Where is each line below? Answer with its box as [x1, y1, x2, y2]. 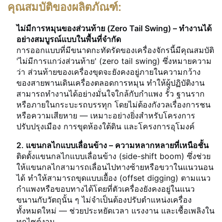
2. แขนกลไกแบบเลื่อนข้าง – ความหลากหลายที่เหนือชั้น [16, 140, 209, 150]
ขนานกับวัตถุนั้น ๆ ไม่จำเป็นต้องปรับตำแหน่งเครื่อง [16, 194, 192, 205]
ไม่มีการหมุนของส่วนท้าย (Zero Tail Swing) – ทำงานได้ [16, 23, 212, 33]
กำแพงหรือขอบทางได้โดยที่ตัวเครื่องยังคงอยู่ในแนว [16, 183, 195, 194]
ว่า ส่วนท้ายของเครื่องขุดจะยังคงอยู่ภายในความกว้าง [16, 66, 201, 77]
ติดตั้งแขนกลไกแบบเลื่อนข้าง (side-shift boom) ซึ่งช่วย [16, 151, 211, 161]
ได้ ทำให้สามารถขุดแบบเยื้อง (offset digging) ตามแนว [16, 172, 211, 183]
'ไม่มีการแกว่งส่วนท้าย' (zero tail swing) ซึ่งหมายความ [16, 55, 212, 66]
